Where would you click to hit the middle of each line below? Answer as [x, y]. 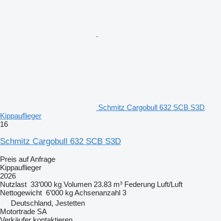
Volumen [78, 184]
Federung [140, 184]
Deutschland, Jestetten [48, 203]
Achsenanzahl [97, 192]
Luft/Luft [170, 184]
